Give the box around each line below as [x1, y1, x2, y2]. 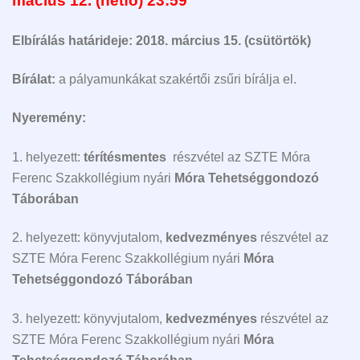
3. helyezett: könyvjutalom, [12, 311, 166, 325]
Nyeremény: [12, 111, 86, 125]
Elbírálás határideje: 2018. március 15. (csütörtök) [12, 33, 311, 47]
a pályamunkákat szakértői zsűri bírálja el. [55, 72, 297, 87]
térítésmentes [84, 149, 170, 164]
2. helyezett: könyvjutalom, [12, 231, 166, 245]
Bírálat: [12, 72, 55, 87]
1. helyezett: [12, 149, 84, 164]
